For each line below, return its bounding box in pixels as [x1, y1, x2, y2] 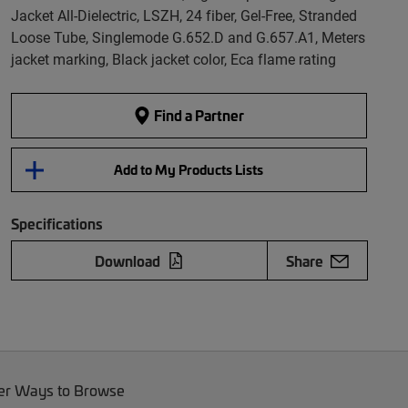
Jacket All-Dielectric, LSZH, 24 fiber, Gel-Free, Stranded [10, 5, 357, 25]
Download [94, 250, 160, 270]
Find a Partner [151, 105, 245, 126]
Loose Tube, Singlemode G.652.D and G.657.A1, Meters [10, 27, 365, 46]
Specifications [10, 213, 103, 233]
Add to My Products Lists [114, 160, 264, 178]
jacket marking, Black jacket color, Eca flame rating [10, 49, 336, 68]
